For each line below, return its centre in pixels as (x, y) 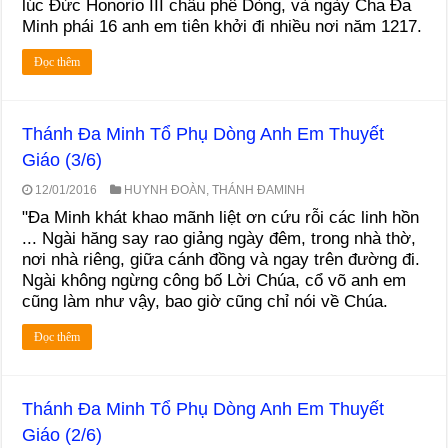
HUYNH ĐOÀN (165, 189)
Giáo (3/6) (62, 159)
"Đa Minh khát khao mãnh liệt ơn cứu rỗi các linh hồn (221, 217)
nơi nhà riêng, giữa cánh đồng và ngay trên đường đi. (221, 259)
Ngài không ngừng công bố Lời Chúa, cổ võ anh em (214, 280)
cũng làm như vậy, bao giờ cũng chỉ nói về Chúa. (205, 301)
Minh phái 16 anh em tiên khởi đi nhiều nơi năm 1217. (222, 26)
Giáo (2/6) (62, 434)
